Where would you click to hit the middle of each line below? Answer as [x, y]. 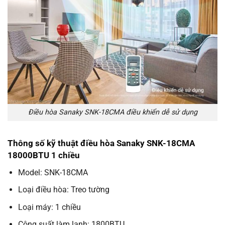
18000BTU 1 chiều [44, 155]
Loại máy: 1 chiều [49, 207]
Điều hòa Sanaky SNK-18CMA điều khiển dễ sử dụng [113, 113]
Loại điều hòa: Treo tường [64, 190]
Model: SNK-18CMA [53, 172]
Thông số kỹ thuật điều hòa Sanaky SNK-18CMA [101, 143]
